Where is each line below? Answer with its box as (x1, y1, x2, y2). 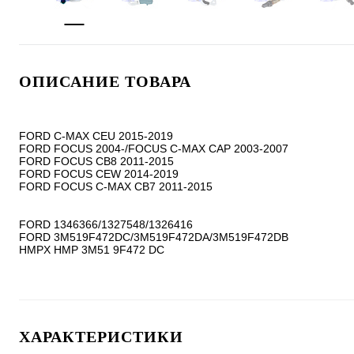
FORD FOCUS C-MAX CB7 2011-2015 (19, 180, 213, 193)
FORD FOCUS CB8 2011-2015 (19, 155, 174, 168)
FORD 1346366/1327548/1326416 (19, 218, 193, 231)
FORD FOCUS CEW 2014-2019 (19, 168, 179, 180)
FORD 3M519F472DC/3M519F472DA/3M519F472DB (19, 231, 288, 243)
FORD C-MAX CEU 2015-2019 (19, 130, 173, 142)
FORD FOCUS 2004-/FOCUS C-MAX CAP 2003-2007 (19, 142, 288, 155)
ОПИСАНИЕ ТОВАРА (19, 73, 191, 90)
